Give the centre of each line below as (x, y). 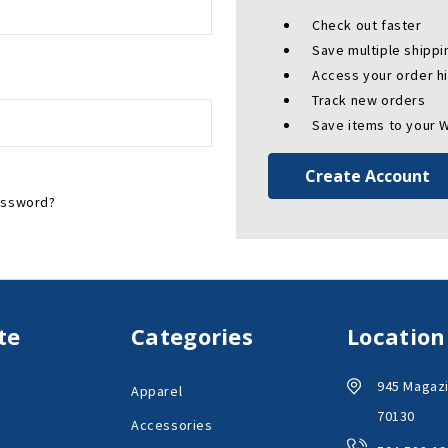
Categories (192, 336)
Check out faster (367, 25)
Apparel (157, 391)
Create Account (367, 176)
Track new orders (369, 100)
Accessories (172, 425)
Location (396, 336)
